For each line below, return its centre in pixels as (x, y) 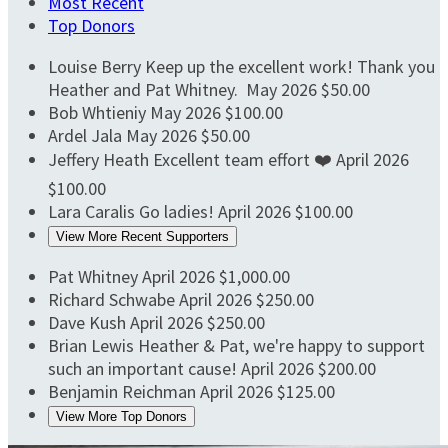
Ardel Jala (87, 135)
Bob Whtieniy (99, 112)
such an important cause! (144, 368)
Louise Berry (96, 66)
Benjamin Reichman (124, 391)
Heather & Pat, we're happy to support (281, 345)
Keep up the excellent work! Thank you (290, 66)
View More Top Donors (121, 416)
